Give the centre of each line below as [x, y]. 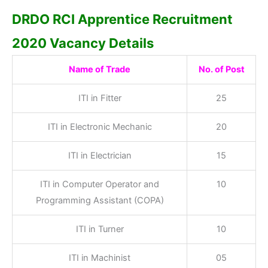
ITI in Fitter [100, 98]
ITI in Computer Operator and [100, 185]
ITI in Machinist [100, 258]
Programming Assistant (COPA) [100, 201]
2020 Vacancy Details [83, 43]
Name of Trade [100, 70]
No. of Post [221, 70]
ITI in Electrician [100, 156]
